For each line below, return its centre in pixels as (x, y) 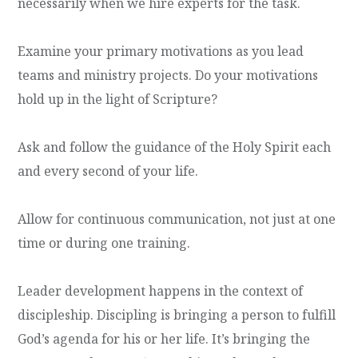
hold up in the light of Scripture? (118, 99)
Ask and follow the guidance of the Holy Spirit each (175, 147)
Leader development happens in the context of (161, 290)
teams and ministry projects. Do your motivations (168, 75)
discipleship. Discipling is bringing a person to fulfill (177, 314)
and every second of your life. (108, 171)
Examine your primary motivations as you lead (161, 51)
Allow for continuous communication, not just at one (177, 219)
